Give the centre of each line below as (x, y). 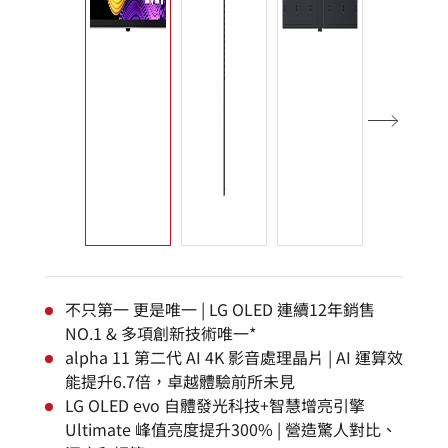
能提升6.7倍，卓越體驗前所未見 (180, 381)
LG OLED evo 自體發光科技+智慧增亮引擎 (215, 405)
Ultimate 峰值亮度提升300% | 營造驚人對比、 (231, 429)
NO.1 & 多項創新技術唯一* (160, 333)
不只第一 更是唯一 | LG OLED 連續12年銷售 (220, 309)
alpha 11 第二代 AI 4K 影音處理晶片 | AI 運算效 (234, 357)
